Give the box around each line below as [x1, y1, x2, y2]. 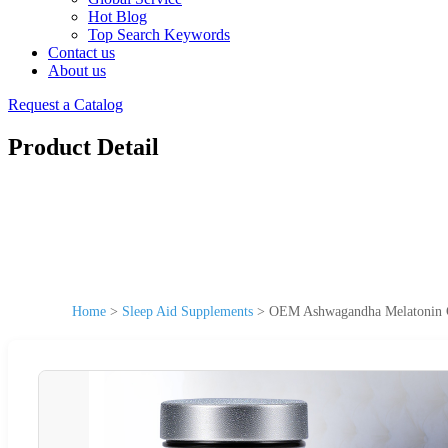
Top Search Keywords [88, 26, 230, 43]
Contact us [48, 44, 115, 61]
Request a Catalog [8, 96, 123, 113]
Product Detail [8, 133, 159, 160]
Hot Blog [88, 8, 147, 25]
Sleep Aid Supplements [122, 303, 253, 319]
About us [48, 62, 106, 79]
